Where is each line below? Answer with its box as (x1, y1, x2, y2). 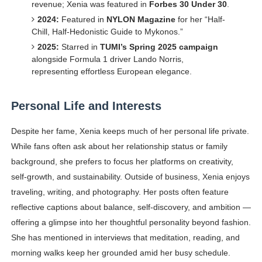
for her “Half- (175, 15, 225, 25)
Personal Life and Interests (11, 99, 161, 113)
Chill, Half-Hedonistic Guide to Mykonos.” (31, 27, 183, 37)
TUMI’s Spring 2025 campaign (99, 42, 218, 52)
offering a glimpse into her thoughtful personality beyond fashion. (11, 218, 251, 227)
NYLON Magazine (106, 15, 175, 25)
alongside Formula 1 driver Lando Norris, (31, 54, 184, 64)
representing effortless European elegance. (31, 67, 192, 77)
